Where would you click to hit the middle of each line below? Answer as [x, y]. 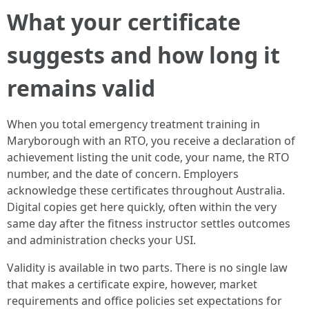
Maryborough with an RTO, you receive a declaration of [151, 141]
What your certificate [124, 22]
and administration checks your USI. [101, 240]
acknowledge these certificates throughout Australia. [146, 190]
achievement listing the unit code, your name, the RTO [148, 157]
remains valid [81, 88]
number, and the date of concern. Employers [123, 174]
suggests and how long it [143, 55]
